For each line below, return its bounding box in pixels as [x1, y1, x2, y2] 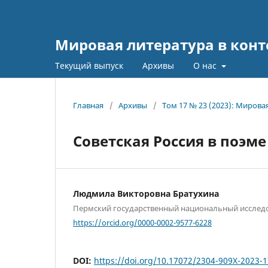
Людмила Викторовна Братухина [73, 187, 219, 199]
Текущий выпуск [55, 59, 123, 71]
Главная [73, 99, 103, 111]
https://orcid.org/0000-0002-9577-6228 [73, 217, 212, 228]
